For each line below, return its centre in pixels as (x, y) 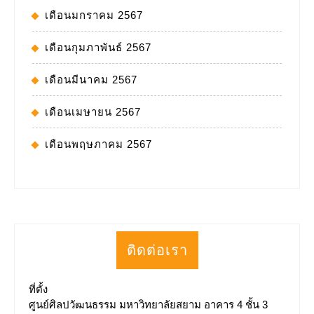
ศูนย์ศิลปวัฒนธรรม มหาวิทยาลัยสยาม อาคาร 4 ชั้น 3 (148, 304)
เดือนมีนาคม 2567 (91, 79)
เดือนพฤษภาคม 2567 (98, 144)
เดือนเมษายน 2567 (93, 111)
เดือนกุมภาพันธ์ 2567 (98, 47)
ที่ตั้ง (38, 289)
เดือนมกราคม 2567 (94, 15)
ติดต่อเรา (157, 250)
